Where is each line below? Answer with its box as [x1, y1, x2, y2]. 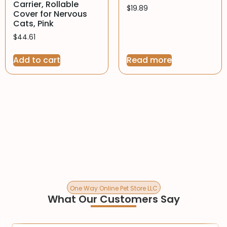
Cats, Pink [13, 17, 54, 29]
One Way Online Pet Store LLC [69, 183, 158, 193]
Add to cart [13, 54, 60, 66]
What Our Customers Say [47, 192, 180, 206]
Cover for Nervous [13, 8, 87, 20]
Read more [127, 54, 172, 66]
